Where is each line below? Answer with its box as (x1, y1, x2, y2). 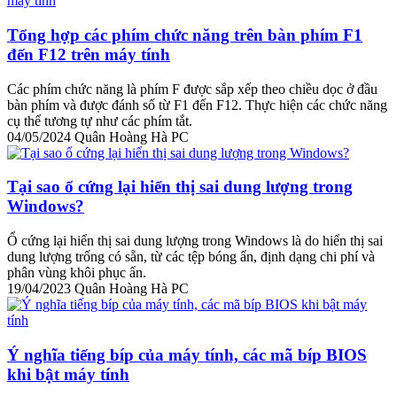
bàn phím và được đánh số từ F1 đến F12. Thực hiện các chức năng (7, 97, 387, 113)
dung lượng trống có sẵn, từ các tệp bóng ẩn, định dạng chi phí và (7, 248, 375, 264)
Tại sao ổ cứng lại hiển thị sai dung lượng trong (7, 177, 353, 197)
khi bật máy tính (7, 364, 129, 384)
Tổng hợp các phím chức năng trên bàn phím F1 (7, 25, 362, 44)
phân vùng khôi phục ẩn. (7, 264, 146, 280)
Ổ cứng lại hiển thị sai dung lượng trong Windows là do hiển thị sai (7, 232, 383, 248)
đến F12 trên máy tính (7, 44, 170, 64)
